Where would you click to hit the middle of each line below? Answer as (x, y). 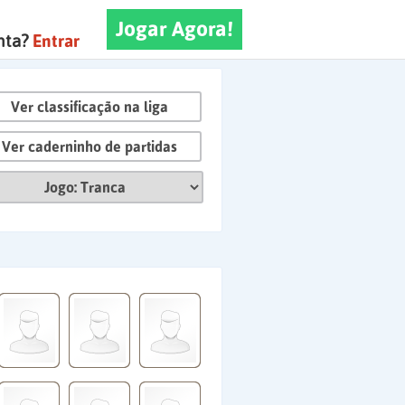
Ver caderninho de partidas (89, 146)
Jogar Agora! (174, 29)
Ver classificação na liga (89, 107)
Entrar (56, 41)
